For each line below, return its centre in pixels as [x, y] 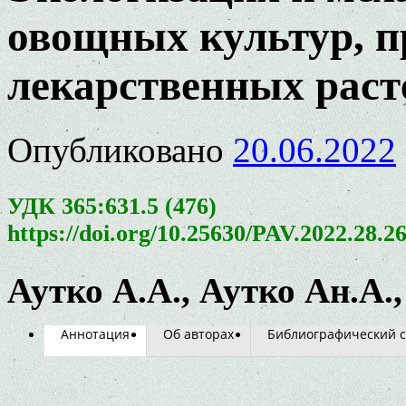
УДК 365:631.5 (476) [112, 206]
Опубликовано [116, 150]
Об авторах [198, 333]
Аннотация [95, 333]
